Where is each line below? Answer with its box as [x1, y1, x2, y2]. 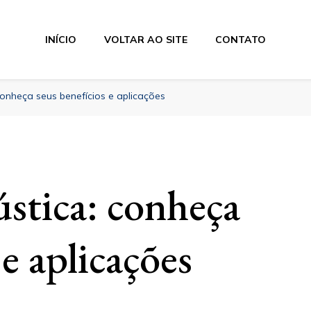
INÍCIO [44, 33, 76, 46]
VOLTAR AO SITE [103, 33, 187, 46]
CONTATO [215, 33, 266, 46]
